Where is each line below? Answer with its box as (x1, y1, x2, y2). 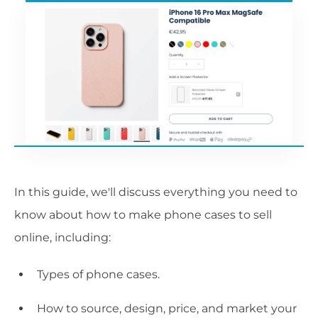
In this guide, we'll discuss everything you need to (14, 185, 297, 199)
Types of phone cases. (37, 268, 160, 282)
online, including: (14, 231, 111, 245)
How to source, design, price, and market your (37, 302, 297, 316)
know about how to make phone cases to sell (14, 208, 272, 222)
